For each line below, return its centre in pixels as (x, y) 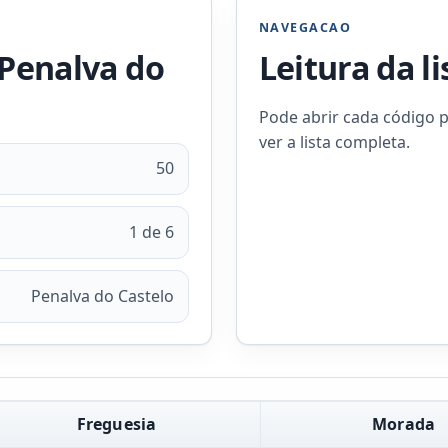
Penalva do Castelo (103, 295)
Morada (404, 423)
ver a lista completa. (334, 141)
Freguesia (116, 423)
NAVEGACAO (305, 27)
